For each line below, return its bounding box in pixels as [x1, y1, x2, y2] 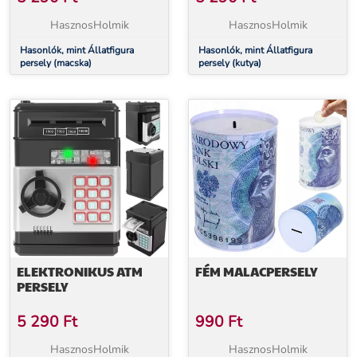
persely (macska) [20, 57, 92, 69]
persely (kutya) [198, 57, 261, 69]
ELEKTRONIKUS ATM [17, 262, 143, 280]
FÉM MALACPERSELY [195, 262, 317, 280]
